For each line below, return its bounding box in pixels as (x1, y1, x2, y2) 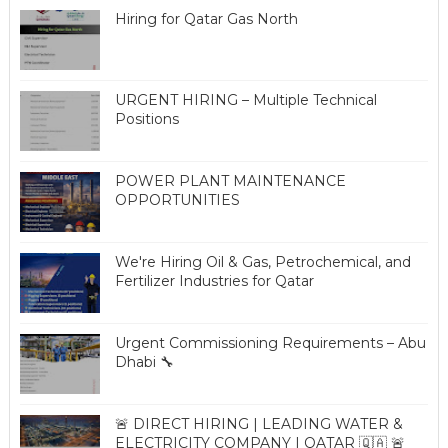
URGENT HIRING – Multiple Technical (114, 91, 377, 109)
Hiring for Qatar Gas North (114, 10, 298, 28)
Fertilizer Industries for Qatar (114, 272, 314, 290)
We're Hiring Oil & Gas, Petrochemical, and (114, 253, 411, 271)
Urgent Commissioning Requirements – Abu (114, 334, 426, 352)
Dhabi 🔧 (114, 353, 174, 371)
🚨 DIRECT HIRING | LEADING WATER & (114, 415, 403, 433)
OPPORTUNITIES (114, 191, 240, 209)
